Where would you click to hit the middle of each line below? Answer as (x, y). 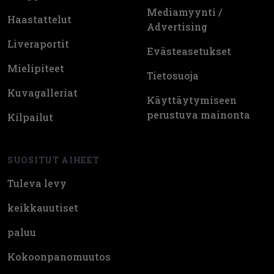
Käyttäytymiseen (192, 100)
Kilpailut (30, 117)
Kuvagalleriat (43, 93)
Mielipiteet (36, 68)
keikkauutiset (43, 208)
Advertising (177, 27)
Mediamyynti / (184, 12)
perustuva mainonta (198, 115)
